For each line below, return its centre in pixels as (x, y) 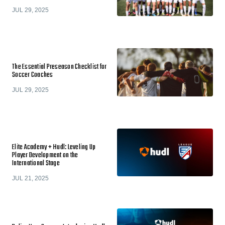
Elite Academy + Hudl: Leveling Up (54, 147)
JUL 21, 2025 (30, 178)
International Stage (36, 163)
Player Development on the (45, 155)
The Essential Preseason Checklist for (60, 67)
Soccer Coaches (33, 75)
